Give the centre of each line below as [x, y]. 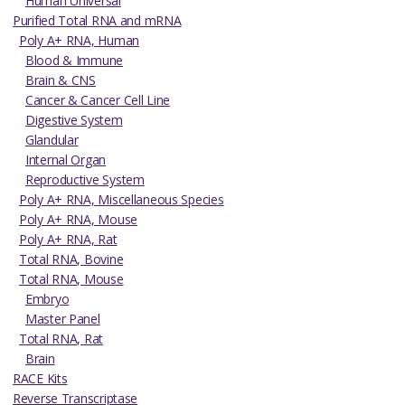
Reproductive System [85, 179]
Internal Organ [66, 159]
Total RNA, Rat [61, 338]
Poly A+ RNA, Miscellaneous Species [122, 199]
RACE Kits [40, 378]
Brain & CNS [61, 80]
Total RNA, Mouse [71, 278]
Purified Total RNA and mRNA [97, 20]
